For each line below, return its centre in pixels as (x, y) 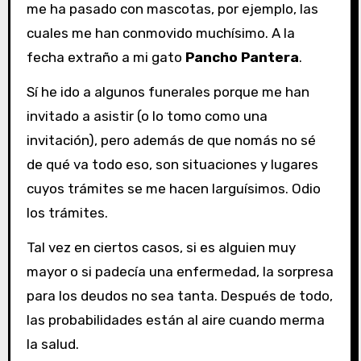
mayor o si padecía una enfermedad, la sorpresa (180, 271)
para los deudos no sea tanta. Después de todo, (179, 295)
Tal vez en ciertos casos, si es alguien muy (161, 247)
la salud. (52, 344)
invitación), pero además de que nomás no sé (171, 141)
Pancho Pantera (242, 58)
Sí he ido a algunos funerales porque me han (168, 92)
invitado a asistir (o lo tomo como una (147, 116)
